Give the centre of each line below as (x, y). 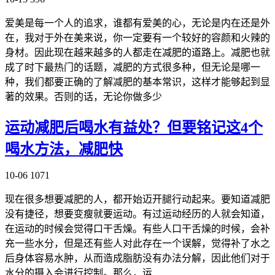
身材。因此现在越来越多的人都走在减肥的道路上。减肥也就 (137, 52)
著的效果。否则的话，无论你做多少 (83, 96)
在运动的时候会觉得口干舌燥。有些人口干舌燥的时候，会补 (137, 229)
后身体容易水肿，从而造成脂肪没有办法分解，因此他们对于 (137, 258)
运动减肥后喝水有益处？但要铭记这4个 (134, 127)
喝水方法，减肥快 (64, 149)
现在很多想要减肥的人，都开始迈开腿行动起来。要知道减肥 (137, 199)
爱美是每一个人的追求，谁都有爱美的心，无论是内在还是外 (137, 23)
